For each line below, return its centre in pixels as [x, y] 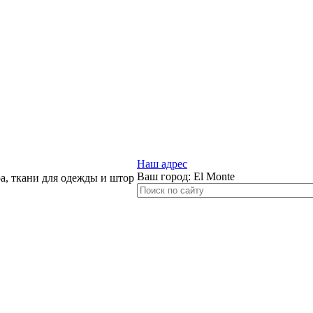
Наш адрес [162, 164]
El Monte [214, 176]
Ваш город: [165, 176]
